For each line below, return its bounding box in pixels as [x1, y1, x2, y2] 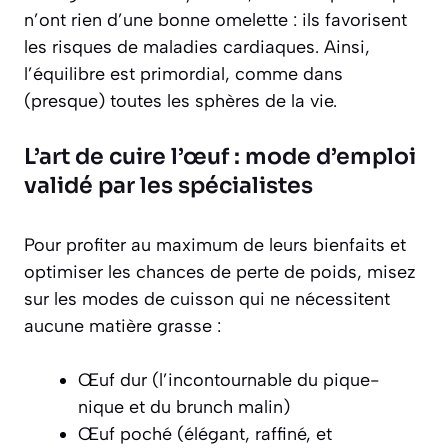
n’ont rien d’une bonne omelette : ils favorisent [24, 9, 407, 31]
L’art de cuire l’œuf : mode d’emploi [24, 143, 416, 170]
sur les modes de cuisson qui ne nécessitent [24, 288, 390, 310]
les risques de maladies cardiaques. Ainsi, [24, 36, 370, 58]
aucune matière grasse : [24, 315, 221, 337]
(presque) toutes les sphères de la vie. [24, 90, 337, 112]
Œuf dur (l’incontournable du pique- [78, 369, 379, 391]
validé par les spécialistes [24, 172, 313, 199]
